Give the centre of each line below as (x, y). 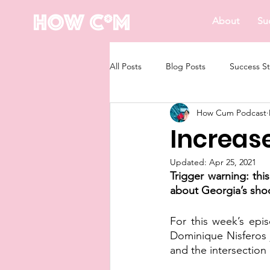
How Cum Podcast (231, 112)
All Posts (126, 66)
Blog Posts (186, 66)
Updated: (190, 162)
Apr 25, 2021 (233, 162)
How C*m (82, 22)
